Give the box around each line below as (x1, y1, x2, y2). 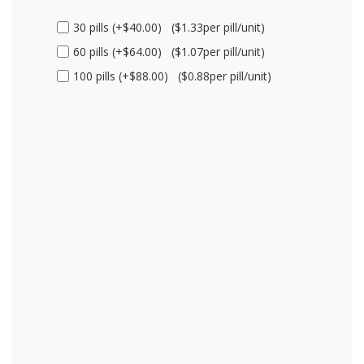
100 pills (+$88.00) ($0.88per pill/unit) (73, 67, 271, 84)
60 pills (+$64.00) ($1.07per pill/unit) (73, 43, 265, 59)
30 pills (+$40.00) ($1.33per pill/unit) (73, 19, 265, 35)
